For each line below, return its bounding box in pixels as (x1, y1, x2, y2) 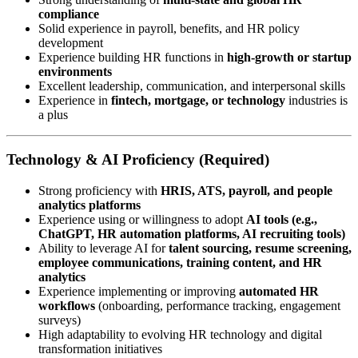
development (38, 35, 103, 50)
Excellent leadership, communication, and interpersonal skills (38, 78, 345, 93)
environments (38, 64, 112, 78)
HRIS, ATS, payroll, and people (161, 184, 332, 198)
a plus (38, 107, 68, 121)
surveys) (38, 313, 81, 328)
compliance (38, 6, 99, 21)
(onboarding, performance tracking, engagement (95, 299, 340, 313)
